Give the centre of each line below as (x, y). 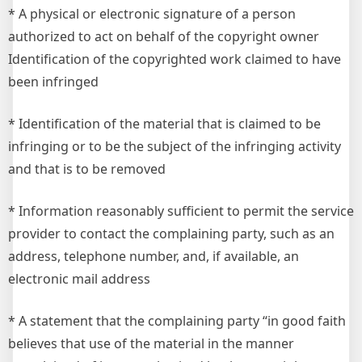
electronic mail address (79, 279)
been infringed (53, 82)
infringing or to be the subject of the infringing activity (175, 146)
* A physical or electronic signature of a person (152, 14)
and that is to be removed (87, 169)
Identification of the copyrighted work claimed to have (175, 59)
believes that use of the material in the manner (151, 343)
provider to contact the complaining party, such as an (171, 234)
